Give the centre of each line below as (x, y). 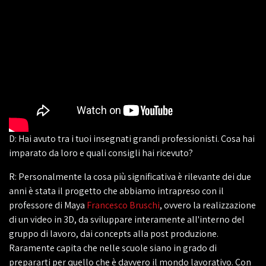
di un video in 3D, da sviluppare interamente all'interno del (127, 219)
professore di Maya (48, 205)
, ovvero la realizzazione (208, 205)
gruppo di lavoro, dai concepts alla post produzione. (114, 234)
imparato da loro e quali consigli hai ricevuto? (101, 153)
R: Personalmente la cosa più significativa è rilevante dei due (130, 177)
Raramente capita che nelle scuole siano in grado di (113, 248)
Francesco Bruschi (123, 205)
